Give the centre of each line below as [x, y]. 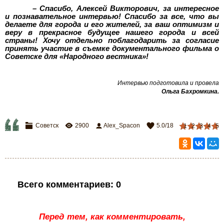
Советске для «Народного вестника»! [77, 56]
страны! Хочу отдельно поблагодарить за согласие [112, 40]
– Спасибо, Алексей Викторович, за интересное [126, 8]
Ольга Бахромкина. [190, 91]
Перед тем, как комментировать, [112, 216]
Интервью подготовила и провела [168, 83]
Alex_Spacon [122, 125]
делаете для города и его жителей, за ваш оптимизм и [112, 24]
